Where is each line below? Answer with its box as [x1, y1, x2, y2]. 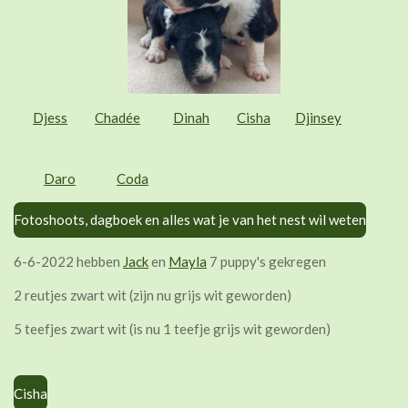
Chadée [95, 108, 140, 126]
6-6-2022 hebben [14, 252, 123, 270]
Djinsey [295, 108, 342, 126]
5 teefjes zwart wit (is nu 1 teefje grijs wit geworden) [14, 320, 331, 337]
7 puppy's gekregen [207, 252, 326, 270]
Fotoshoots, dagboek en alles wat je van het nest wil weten [14, 211, 366, 229]
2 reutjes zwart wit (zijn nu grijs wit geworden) [14, 286, 291, 303]
